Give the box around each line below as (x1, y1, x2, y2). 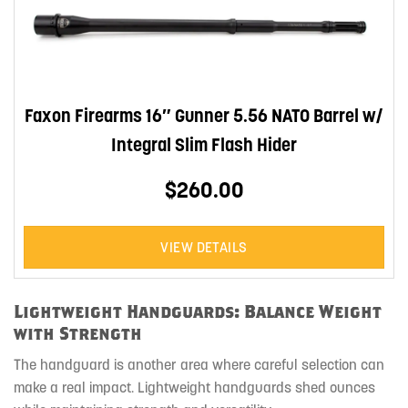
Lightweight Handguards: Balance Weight (14, 301, 382, 322)
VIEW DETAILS (160, 239, 248, 257)
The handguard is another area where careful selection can (14, 354, 384, 373)
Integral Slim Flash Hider (111, 133, 297, 158)
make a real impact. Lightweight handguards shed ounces (14, 377, 375, 396)
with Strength (14, 322, 142, 344)
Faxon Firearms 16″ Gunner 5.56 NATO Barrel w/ (25, 104, 383, 128)
